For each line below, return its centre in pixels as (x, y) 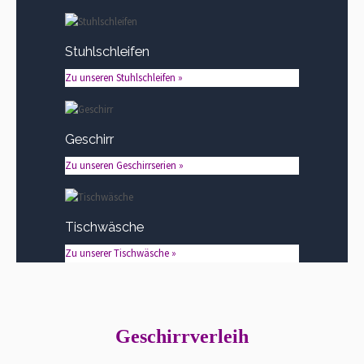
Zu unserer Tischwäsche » (121, 253)
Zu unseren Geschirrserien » (124, 166)
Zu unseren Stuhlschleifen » (124, 78)
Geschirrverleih (182, 336)
